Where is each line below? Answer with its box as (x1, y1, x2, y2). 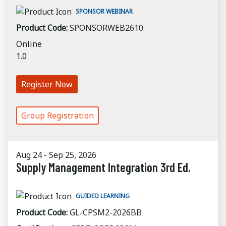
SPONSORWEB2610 (70, 22, 143, 33)
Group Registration (21, 110, 94, 121)
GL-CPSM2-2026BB (70, 207, 142, 218)
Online (16, 38, 42, 49)
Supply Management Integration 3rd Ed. (16, 160, 191, 175)
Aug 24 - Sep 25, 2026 (16, 149, 96, 160)
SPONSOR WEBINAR (76, 7, 133, 16)
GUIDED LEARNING (76, 192, 130, 200)
